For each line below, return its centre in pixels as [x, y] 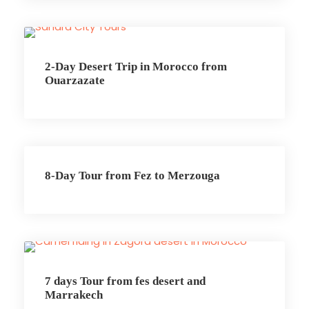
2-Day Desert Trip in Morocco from [136, 67]
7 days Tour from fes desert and [125, 281]
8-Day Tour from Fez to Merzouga [132, 176]
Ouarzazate [75, 81]
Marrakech [74, 295]
